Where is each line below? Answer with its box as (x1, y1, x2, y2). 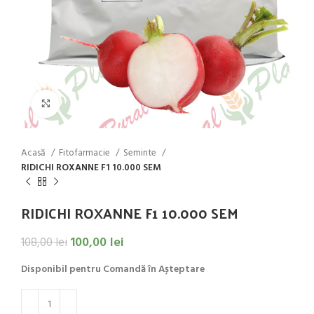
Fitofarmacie (59, 145, 112, 161)
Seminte (123, 145, 158, 161)
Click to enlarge (60, 96, 124, 111)
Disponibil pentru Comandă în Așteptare (21, 261, 205, 278)
